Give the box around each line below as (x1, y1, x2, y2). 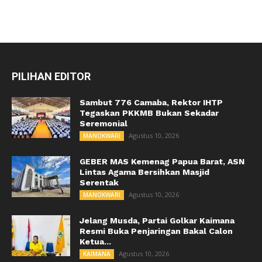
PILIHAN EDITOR (12, 70, 91, 83)
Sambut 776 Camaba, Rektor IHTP (80, 98, 223, 108)
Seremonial (80, 119, 127, 129)
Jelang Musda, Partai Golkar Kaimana (80, 216, 235, 226)
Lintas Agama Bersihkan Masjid (80, 167, 209, 177)
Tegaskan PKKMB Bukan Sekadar (80, 108, 219, 118)
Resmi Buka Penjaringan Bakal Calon (80, 226, 233, 236)
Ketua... (80, 237, 111, 247)
